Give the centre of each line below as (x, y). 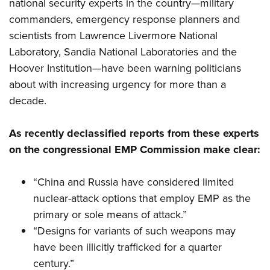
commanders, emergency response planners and (124, 20)
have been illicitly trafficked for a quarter (127, 247)
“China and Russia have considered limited (133, 182)
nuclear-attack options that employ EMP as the (142, 199)
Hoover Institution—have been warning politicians (125, 68)
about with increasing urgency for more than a (118, 85)
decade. (28, 101)
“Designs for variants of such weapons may (134, 231)
